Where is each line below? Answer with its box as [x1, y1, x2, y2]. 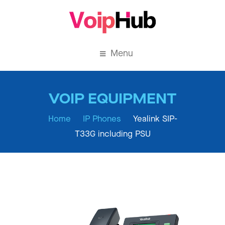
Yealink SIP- [133, 114, 177, 124]
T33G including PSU [74, 129, 151, 139]
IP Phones [82, 114, 121, 124]
